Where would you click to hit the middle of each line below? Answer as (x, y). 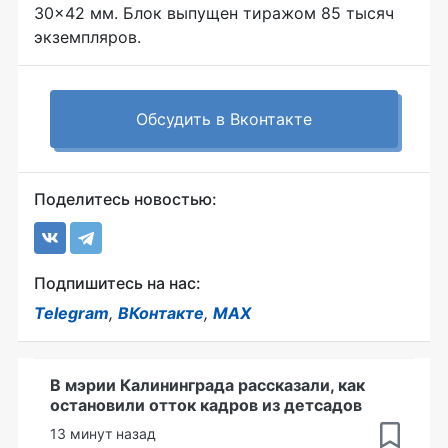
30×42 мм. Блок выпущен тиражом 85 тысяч (214, 12)
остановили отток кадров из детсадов (206, 404)
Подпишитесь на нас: (117, 282)
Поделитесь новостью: (125, 198)
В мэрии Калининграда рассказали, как (207, 384)
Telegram (71, 312)
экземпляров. (87, 36)
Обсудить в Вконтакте (224, 118)
